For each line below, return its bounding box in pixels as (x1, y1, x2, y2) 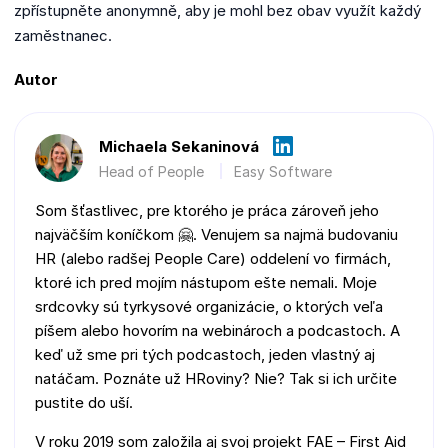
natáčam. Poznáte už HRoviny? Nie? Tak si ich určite (35, 368, 397, 388)
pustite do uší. (35, 392, 133, 412)
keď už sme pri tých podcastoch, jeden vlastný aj (35, 344, 375, 364)
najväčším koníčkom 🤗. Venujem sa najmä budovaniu (35, 224, 398, 244)
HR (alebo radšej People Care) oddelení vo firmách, (35, 248, 391, 268)
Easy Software (234, 162, 332, 180)
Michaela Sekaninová (99, 136, 259, 156)
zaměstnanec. (14, 25, 119, 45)
